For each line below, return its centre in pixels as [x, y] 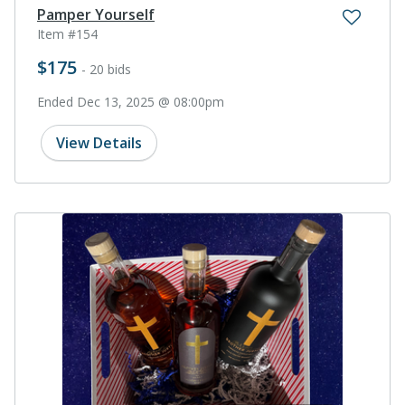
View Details [99, 142]
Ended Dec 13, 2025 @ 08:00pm [131, 101]
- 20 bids [106, 69]
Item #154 [67, 33]
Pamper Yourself [96, 14]
